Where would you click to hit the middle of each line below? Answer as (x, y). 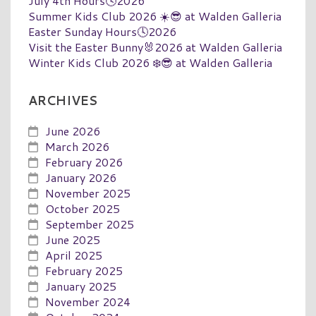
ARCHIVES (63, 100)
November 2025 (88, 193)
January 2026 (81, 177)
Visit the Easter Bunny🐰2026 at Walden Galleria (155, 47)
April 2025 (74, 255)
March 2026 (77, 146)
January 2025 (81, 286)
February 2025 (84, 270)
